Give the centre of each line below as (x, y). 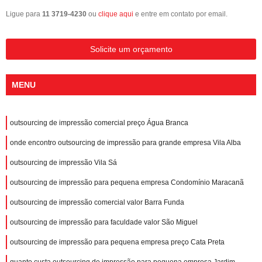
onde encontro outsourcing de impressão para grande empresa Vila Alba (125, 142)
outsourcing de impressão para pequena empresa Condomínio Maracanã (127, 182)
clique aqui (116, 14)
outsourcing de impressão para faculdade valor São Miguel (104, 222)
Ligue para (24, 14)
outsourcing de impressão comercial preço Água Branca (99, 123)
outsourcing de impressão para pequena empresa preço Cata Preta (117, 242)
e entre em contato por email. (180, 14)
